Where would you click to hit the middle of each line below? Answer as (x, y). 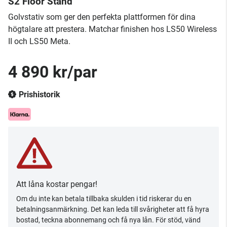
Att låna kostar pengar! (57, 184)
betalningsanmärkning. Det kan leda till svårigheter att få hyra (113, 209)
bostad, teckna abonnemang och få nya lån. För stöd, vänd (108, 220)
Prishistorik (40, 94)
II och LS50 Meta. (39, 41)
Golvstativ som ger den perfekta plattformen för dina (102, 17)
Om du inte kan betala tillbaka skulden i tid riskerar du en (104, 199)
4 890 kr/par (53, 72)
